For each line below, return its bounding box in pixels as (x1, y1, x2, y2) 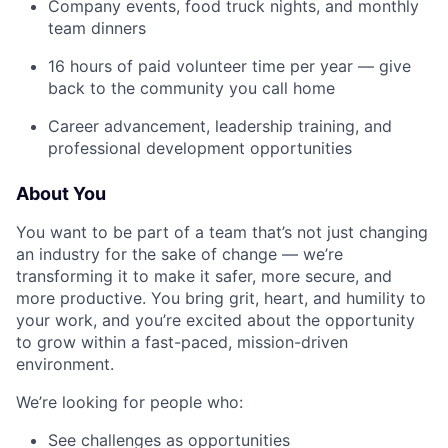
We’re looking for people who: (16, 392, 243, 413)
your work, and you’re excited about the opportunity (16, 310, 415, 331)
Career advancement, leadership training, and (48, 116, 392, 137)
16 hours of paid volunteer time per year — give (48, 56, 411, 77)
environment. (16, 354, 114, 375)
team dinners (48, 18, 146, 39)
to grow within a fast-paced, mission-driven (16, 332, 348, 353)
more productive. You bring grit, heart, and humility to (16, 288, 426, 309)
